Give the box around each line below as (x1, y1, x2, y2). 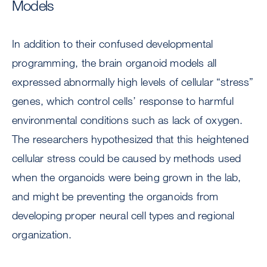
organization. (12, 228, 72, 241)
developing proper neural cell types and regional (12, 209, 235, 222)
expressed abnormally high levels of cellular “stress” (12, 75, 254, 89)
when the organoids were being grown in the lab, (12, 170, 241, 184)
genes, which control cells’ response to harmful (12, 94, 234, 108)
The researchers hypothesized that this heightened (12, 132, 249, 146)
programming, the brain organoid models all (12, 56, 217, 70)
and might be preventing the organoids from (12, 190, 219, 203)
